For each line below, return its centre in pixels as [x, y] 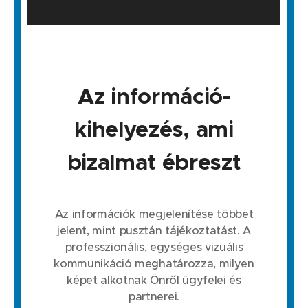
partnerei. [154, 297]
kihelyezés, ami [154, 130]
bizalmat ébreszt [154, 163]
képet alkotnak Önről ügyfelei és [154, 280]
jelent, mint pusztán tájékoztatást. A [154, 231]
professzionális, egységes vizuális [154, 247]
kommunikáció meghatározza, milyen [154, 264]
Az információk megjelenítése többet [154, 214]
